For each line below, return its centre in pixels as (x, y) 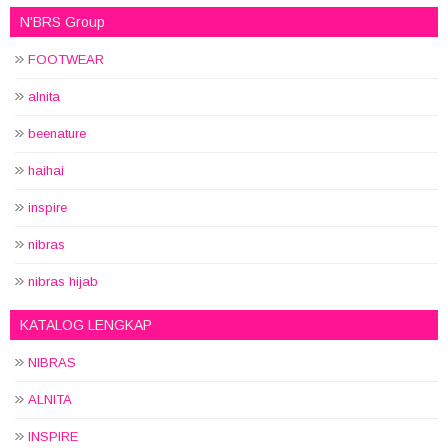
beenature (57, 134)
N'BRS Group (62, 22)
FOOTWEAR (66, 60)
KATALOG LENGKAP (86, 325)
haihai (46, 171)
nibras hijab (63, 282)
